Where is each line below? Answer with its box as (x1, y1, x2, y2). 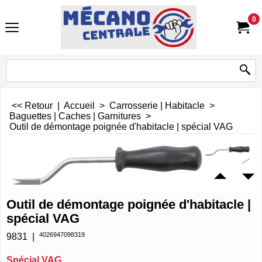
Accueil (64, 101, 97, 111)
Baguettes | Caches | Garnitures (9, 111, 141, 121)
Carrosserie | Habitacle (109, 101, 205, 111)
